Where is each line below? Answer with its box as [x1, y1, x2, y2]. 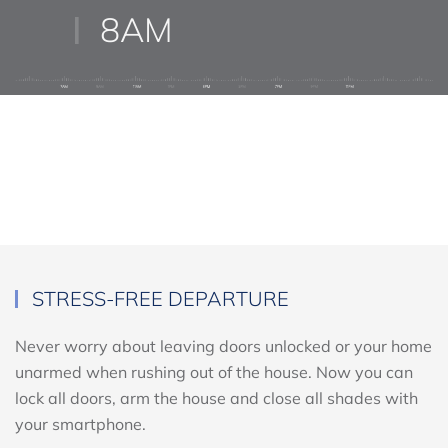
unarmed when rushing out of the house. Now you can [15, 401, 413, 422]
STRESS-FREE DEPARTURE [27, 325, 289, 351]
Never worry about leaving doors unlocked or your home [15, 375, 432, 396]
